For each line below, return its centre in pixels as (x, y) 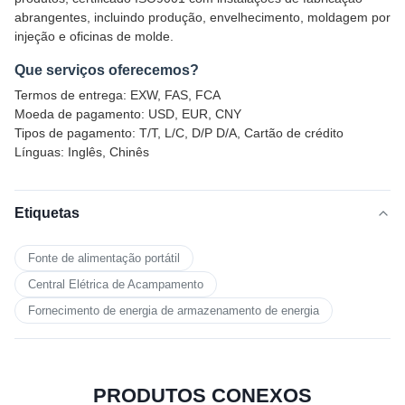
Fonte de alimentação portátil (104, 259)
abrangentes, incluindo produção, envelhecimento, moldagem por (202, 18)
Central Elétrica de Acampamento (116, 285)
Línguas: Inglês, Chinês (82, 152)
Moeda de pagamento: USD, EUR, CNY (128, 114)
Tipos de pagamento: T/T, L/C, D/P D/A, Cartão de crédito (179, 133)
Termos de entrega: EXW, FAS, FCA (118, 95)
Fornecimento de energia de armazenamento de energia (174, 311)
